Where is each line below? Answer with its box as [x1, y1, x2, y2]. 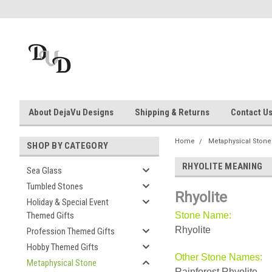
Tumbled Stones [27, 181, 83, 192]
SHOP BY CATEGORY [27, 140, 108, 151]
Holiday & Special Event [27, 197, 109, 208]
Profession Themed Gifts [27, 226, 115, 237]
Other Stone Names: [175, 252, 262, 262]
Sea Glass [27, 165, 62, 176]
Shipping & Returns [135, 107, 209, 118]
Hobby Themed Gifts [27, 242, 98, 253]
